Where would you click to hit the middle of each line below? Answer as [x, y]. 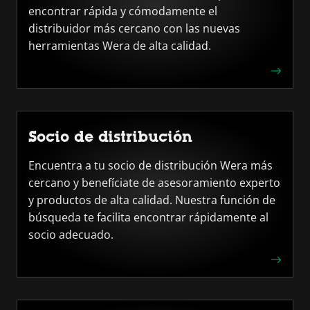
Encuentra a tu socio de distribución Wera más [151, 165]
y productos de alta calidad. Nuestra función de [152, 200]
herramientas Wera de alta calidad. [120, 46]
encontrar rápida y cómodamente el [123, 11]
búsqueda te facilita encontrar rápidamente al [148, 217]
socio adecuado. [71, 235]
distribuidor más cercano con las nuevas [134, 28]
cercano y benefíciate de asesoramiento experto [154, 183]
